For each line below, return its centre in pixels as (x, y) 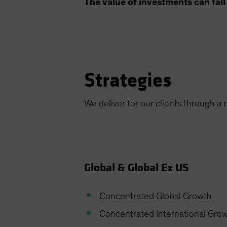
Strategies (128, 81)
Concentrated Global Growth (156, 197)
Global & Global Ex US (137, 168)
